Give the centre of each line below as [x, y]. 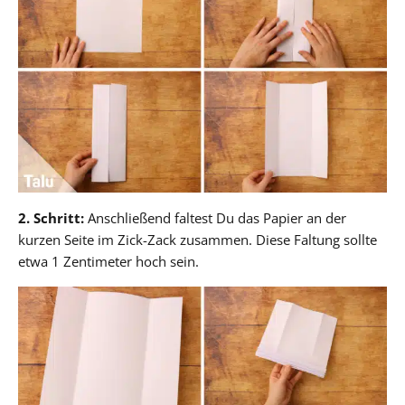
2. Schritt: [53, 218]
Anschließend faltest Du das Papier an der [217, 218]
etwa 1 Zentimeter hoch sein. [108, 262]
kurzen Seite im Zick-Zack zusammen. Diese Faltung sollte [198, 240]
